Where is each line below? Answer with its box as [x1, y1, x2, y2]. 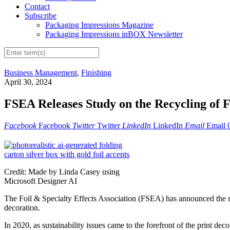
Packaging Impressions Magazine [45, 21, 154, 30]
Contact [25, 2, 50, 11]
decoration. [4, 203, 40, 213]
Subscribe [25, 11, 56, 21]
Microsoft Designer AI [4, 177, 77, 186]
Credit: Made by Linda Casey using [4, 167, 120, 177]
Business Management [4, 68, 77, 78]
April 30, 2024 [4, 78, 52, 87]
